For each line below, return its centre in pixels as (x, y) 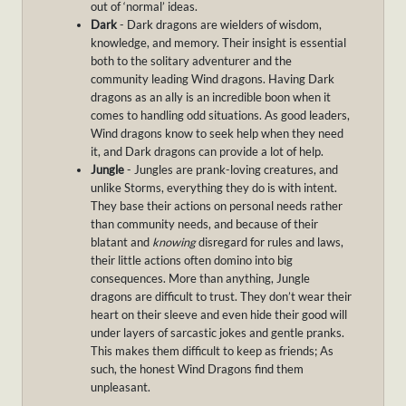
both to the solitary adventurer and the (191, 61)
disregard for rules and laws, (270, 242)
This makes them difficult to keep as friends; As (212, 351)
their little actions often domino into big (192, 261)
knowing (174, 242)
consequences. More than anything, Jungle (200, 279)
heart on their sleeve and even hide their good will (219, 315)
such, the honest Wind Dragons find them (197, 369)
